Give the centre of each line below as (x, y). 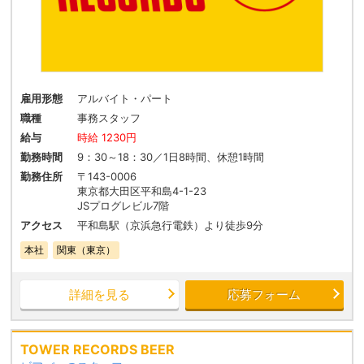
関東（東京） (87, 250)
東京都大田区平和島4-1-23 (142, 191)
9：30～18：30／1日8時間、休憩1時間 (171, 157)
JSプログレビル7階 (123, 206)
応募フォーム (264, 295)
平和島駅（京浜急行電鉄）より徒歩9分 (171, 225)
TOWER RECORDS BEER (98, 350)
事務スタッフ (109, 118)
